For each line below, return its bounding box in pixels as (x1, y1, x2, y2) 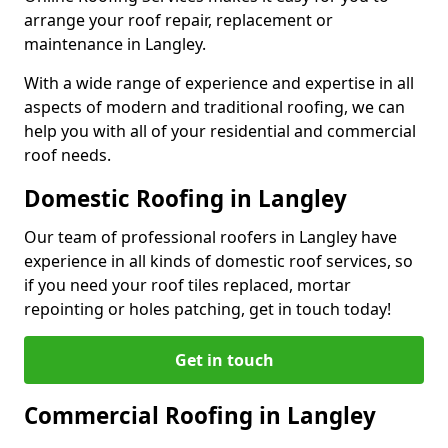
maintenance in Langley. (24, 32, 206, 55)
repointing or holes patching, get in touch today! (24, 297, 391, 320)
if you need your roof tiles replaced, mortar (24, 273, 351, 296)
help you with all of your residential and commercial (24, 119, 416, 142)
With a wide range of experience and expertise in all (24, 71, 414, 94)
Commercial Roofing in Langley (24, 399, 376, 431)
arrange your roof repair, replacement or (24, 8, 333, 31)
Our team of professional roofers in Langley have (24, 225, 397, 248)
